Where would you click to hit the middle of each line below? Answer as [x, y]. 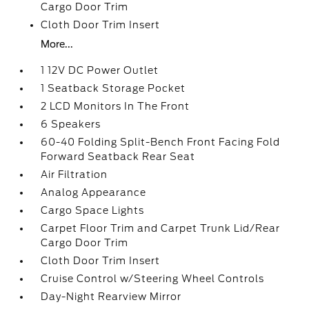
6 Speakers [71, 124]
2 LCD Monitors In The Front [116, 106]
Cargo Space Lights [93, 210]
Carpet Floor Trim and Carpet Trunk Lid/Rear [161, 228]
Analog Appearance [94, 192]
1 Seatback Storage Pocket [113, 88]
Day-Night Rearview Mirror [111, 297]
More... [57, 44]
